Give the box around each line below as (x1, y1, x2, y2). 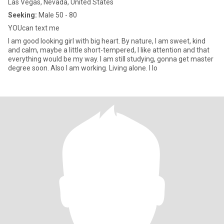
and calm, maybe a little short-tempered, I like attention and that (8, 46, 209, 54)
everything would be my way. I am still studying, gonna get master (8, 55, 213, 63)
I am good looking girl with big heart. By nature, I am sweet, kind (8, 37, 205, 45)
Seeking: (8, 11, 37, 19)
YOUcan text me (8, 24, 59, 32)
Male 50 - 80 (37, 11, 77, 19)
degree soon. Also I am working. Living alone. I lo (8, 64, 157, 72)
